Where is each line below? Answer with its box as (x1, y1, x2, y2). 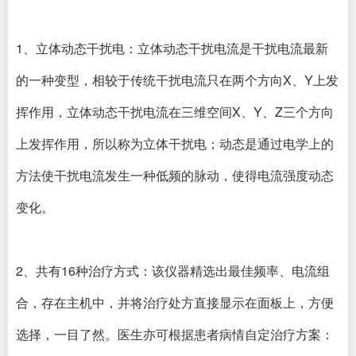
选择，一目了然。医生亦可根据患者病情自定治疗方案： (16, 325, 334, 343)
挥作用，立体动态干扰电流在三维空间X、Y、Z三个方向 (16, 103, 334, 121)
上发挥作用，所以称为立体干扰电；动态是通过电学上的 (16, 134, 334, 153)
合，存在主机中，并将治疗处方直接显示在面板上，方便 (16, 293, 334, 311)
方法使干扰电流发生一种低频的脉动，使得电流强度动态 (16, 166, 334, 184)
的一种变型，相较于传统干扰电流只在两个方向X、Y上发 (16, 71, 339, 89)
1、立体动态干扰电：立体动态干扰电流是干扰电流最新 (16, 39, 328, 57)
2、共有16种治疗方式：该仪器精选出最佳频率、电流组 (16, 261, 330, 280)
